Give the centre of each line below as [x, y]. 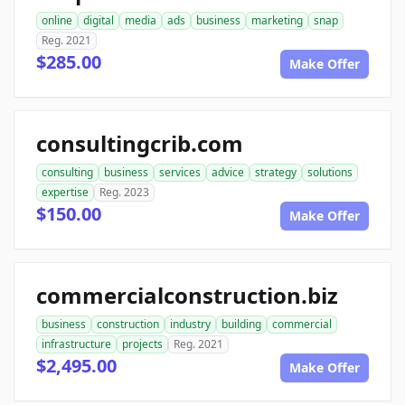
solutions [330, 172]
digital [99, 20]
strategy [276, 172]
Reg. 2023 [124, 192]
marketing [277, 20]
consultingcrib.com [140, 143]
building [241, 324]
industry [190, 324]
